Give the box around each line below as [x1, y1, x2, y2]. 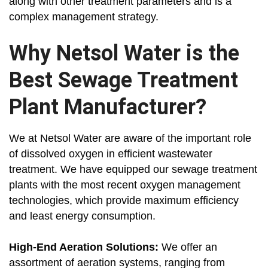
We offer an [162, 241, 217, 254]
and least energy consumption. [9, 210, 156, 223]
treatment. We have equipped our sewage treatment [9, 163, 257, 176]
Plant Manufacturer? [9, 95, 206, 120]
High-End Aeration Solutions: [9, 241, 162, 254]
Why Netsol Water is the [9, 41, 239, 66]
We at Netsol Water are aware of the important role [9, 132, 251, 145]
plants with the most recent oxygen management [9, 179, 240, 191]
